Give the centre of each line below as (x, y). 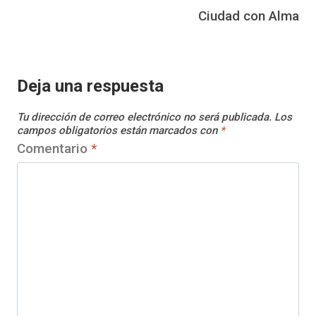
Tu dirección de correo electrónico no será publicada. (144, 117)
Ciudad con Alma (249, 16)
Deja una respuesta (90, 86)
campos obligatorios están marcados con (119, 130)
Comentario (54, 148)
